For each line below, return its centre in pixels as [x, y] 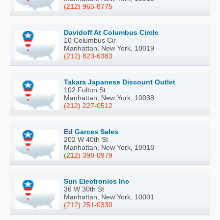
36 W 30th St [84, 189]
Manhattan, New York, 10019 [109, 48]
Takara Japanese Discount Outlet [120, 82]
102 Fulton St [85, 90]
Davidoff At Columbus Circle [111, 33]
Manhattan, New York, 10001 [109, 197]
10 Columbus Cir [90, 41]
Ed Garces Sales [91, 132]
